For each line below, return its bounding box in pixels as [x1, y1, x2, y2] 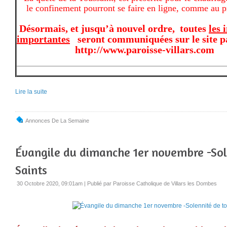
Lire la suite [15, 88, 47, 95]
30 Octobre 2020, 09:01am [17, 180, 83, 186]
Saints [15, 162, 47, 177]
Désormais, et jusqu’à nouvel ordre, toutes [19, 22, 209, 34]
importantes [17, 33, 70, 45]
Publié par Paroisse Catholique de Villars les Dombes [87, 180, 217, 186]
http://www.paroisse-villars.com [17, 44, 214, 55]
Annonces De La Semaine [25, 117, 89, 124]
